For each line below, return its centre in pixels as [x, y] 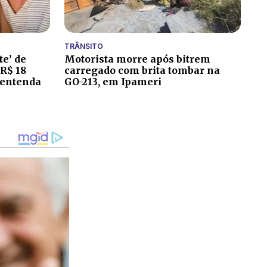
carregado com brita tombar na [142, 70]
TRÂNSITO [84, 46]
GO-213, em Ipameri [113, 81]
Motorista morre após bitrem [137, 59]
